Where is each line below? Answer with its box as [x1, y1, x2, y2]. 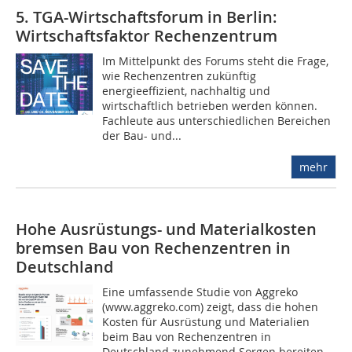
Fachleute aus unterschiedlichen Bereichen [102, 113, 332, 128]
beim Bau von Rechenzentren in [102, 329, 272, 344]
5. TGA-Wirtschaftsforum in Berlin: [16, 6, 277, 27]
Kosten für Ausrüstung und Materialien [102, 314, 310, 329]
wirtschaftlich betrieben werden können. [102, 98, 318, 113]
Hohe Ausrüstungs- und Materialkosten [16, 218, 317, 240]
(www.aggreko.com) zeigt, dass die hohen [102, 299, 319, 314]
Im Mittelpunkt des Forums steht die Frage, [102, 53, 329, 68]
